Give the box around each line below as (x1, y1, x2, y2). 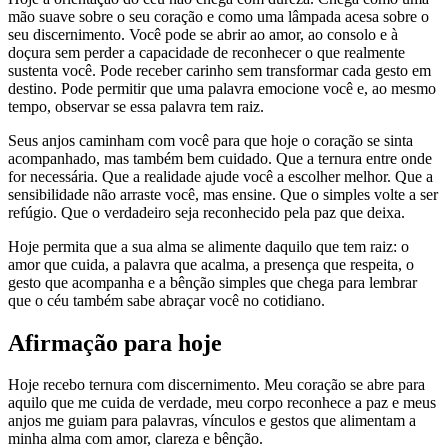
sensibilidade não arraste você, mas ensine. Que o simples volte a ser (8, 185, 438, 203)
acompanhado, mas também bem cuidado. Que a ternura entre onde (8, 149, 432, 167)
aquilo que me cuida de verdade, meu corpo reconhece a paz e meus (8, 394, 436, 412)
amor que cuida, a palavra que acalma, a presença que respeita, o (8, 255, 414, 273)
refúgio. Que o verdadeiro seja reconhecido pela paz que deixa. (8, 203, 405, 221)
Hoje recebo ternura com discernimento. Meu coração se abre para (8, 376, 425, 394)
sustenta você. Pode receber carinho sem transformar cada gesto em (8, 61, 431, 79)
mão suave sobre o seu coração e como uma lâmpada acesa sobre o (8, 7, 429, 25)
